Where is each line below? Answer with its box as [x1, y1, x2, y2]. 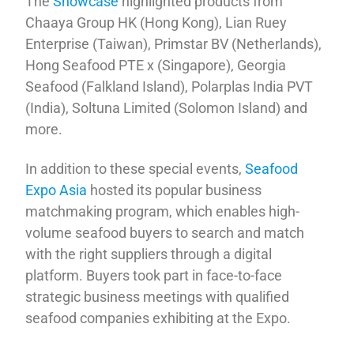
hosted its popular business [87, 181, 262, 198]
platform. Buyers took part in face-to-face [25, 266, 283, 284]
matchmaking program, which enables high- [25, 202, 300, 220]
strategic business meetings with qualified [25, 288, 290, 305]
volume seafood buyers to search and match [25, 224, 305, 241]
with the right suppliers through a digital [25, 245, 273, 262]
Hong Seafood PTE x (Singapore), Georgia [25, 57, 287, 74]
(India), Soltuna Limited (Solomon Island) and [25, 100, 308, 117]
